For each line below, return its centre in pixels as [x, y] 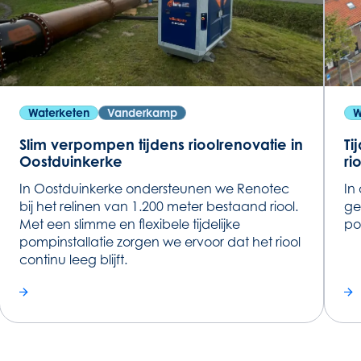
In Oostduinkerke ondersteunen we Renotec [155, 188]
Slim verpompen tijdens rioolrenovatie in [162, 144]
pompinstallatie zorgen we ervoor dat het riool [160, 241]
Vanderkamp [143, 112]
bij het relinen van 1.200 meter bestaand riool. [159, 206]
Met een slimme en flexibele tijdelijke [130, 224]
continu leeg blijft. [74, 259]
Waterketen [59, 112]
